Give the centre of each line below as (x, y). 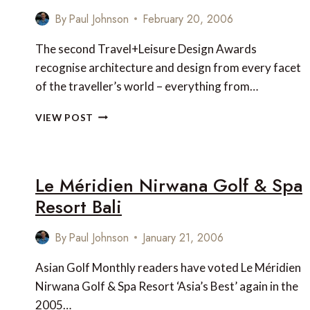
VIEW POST (65, 117)
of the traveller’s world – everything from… (147, 86)
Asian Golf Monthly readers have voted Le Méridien (168, 267)
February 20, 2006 (188, 19)
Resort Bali (79, 207)
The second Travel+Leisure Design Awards (146, 48)
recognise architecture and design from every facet (168, 67)
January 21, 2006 (183, 237)
